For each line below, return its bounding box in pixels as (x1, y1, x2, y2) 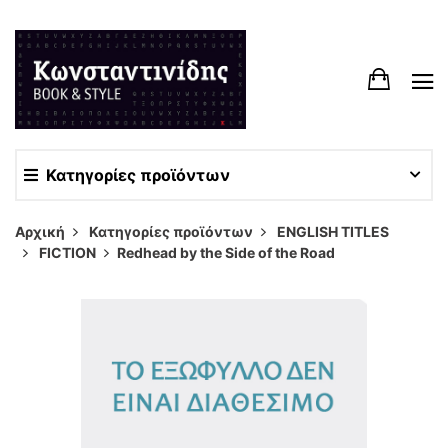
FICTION (39, 244, 96, 262)
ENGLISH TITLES (277, 223, 389, 241)
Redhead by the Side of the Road (117, 244, 335, 262)
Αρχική (15, 223, 65, 241)
